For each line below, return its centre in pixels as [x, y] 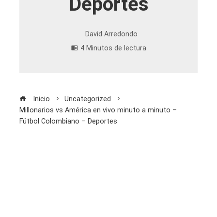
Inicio [40, 99]
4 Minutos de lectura [113, 48]
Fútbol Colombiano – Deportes [68, 121]
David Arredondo [111, 34]
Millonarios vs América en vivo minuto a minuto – [98, 110]
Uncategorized [88, 99]
